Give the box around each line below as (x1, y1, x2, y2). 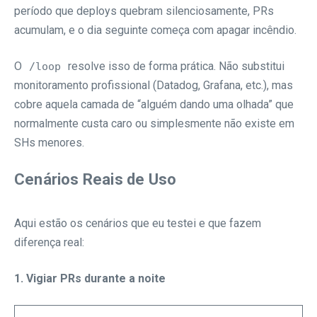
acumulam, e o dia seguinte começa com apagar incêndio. (14, 23, 296, 37)
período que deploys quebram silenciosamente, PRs (14, 4, 274, 18)
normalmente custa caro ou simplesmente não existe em (14, 116, 294, 130)
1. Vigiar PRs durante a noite (14, 271, 166, 285)
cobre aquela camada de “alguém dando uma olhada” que (14, 97, 294, 111)
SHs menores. (14, 135, 84, 149)
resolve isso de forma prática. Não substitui (65, 59, 284, 73)
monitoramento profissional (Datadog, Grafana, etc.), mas (14, 78, 293, 92)
